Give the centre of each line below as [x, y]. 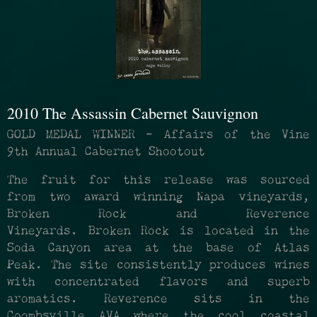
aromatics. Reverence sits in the [158, 300]
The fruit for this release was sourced [158, 181]
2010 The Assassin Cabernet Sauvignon [133, 113]
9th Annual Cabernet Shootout [106, 152]
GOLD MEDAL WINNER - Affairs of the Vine [158, 136]
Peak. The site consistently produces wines [158, 266]
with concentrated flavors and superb [158, 283]
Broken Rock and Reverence [158, 215]
